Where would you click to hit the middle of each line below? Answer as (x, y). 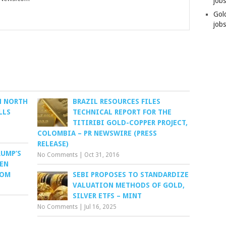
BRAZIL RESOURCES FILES (117, 101)
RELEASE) (53, 144)
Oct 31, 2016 (102, 155)
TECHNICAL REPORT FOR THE (122, 112)
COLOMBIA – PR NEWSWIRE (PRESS (97, 133)
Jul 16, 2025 (101, 207)
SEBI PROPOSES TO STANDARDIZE (131, 175)
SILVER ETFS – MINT (107, 196)
